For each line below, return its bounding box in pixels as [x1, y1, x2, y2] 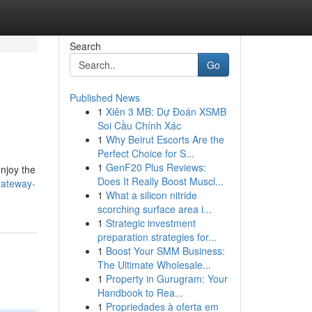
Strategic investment [105, 216, 196, 230]
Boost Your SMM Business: [105, 244, 225, 258]
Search [69, 39, 101, 53]
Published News [69, 91, 140, 104]
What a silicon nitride [105, 188, 197, 202]
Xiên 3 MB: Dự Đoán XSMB [105, 104, 226, 118]
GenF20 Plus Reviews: [105, 160, 206, 174]
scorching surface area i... [97, 202, 212, 216]
